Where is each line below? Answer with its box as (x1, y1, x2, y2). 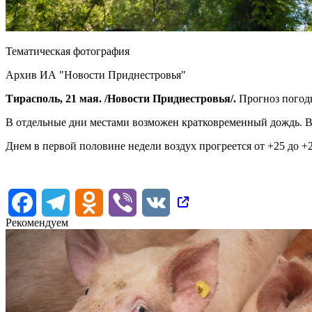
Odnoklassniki (103, 195, 166, 208)
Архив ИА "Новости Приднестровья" (6, 68, 186, 81)
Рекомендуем (6, 216, 68, 228)
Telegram (70, 195, 111, 208)
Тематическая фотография (6, 45, 130, 57)
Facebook (36, 195, 79, 208)
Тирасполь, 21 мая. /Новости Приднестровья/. (6, 92, 236, 104)
